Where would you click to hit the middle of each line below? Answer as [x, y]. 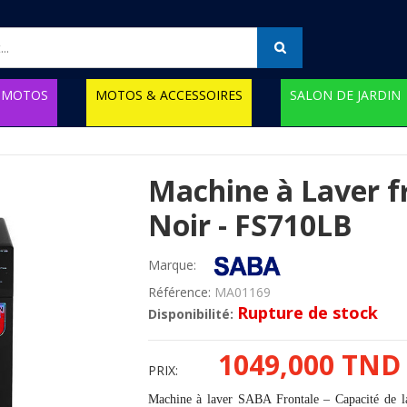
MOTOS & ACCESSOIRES [169, 94]
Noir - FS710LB [250, 225]
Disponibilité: [190, 313]
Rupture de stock [307, 312]
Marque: [172, 264]
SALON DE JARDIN [345, 94]
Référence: [179, 292]
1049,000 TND [309, 364]
